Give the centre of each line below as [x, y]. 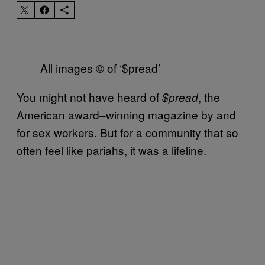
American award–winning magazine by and [126, 114]
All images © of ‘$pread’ [100, 67]
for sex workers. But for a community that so [127, 132]
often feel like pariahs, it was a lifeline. [112, 150]
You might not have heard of [89, 96]
